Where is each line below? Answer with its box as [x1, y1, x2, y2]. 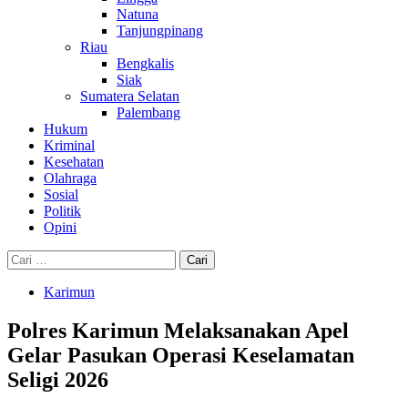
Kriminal [44, 138, 95, 153]
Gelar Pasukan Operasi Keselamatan [7, 342, 354, 367]
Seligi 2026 [7, 367, 108, 392]
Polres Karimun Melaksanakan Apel [7, 318, 349, 342]
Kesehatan [44, 154, 104, 169]
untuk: [6, 266, 43, 281]
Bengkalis [117, 56, 174, 71]
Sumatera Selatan [80, 88, 179, 104]
